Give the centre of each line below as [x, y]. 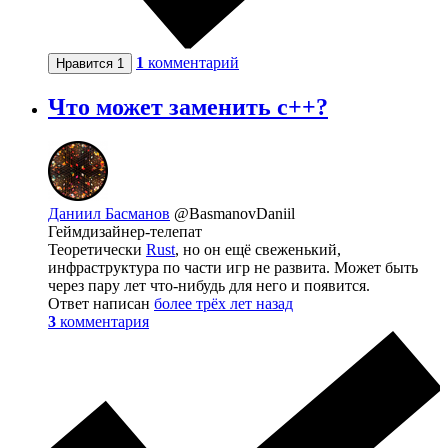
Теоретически [97, 249]
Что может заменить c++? [188, 106]
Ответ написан [101, 303]
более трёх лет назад [223, 303]
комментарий [193, 62]
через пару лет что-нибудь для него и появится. [209, 285]
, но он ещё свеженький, [258, 249]
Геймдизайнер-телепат [125, 231]
